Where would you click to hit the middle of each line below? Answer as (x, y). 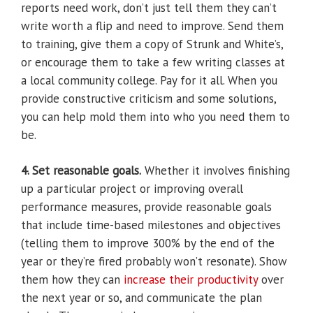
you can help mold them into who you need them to (155, 117)
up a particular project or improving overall (132, 189)
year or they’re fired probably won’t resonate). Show (154, 262)
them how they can (72, 280)
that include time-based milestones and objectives (151, 225)
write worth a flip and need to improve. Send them (152, 26)
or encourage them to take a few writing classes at (153, 63)
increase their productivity (191, 280)
